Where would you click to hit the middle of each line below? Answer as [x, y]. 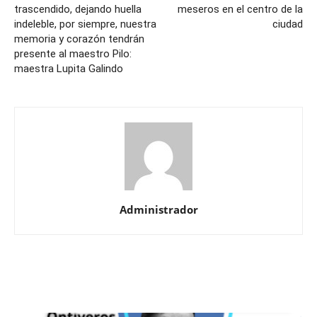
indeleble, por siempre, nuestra [85, 24]
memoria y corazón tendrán [79, 39]
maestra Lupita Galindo [69, 69]
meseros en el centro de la [240, 10]
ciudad [288, 24]
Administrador [158, 210]
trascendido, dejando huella [78, 10]
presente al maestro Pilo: [73, 54]
